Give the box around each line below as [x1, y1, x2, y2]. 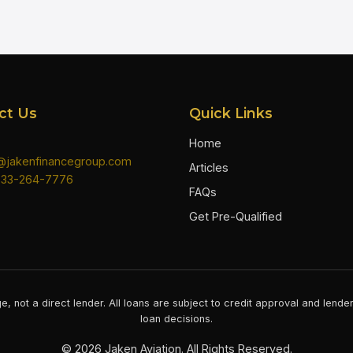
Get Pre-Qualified [189, 209, 282, 223]
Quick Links [189, 104, 273, 121]
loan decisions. [140, 312, 213, 325]
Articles [189, 160, 229, 174]
